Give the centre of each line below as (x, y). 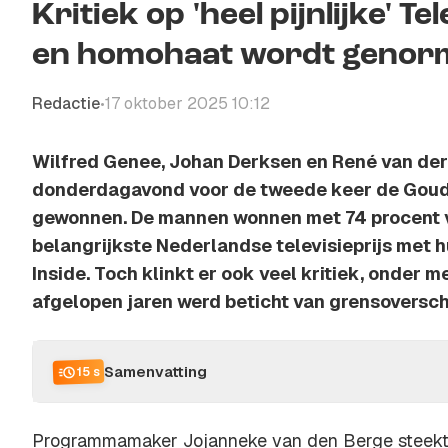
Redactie (66, 103)
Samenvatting (155, 371)
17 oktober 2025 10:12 (187, 103)
